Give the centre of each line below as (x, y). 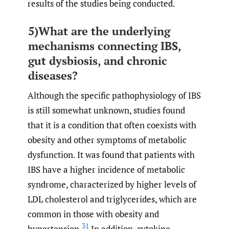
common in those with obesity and (93, 214)
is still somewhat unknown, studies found (106, 110)
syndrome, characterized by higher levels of (112, 184)
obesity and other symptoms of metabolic (107, 140)
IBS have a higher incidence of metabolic (106, 169)
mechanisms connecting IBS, (104, 46)
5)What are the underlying (99, 31)
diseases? (53, 76)
